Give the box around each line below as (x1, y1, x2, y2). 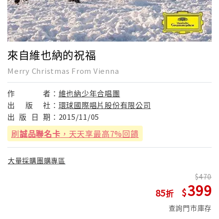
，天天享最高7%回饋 (60, 127, 139, 139)
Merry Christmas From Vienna (7, 65, 119, 76)
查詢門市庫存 (168, 203, 212, 213)
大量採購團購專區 (8, 155, 66, 166)
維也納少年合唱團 (58, 88, 120, 98)
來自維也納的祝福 (7, 46, 96, 62)
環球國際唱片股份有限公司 (58, 99, 151, 110)
